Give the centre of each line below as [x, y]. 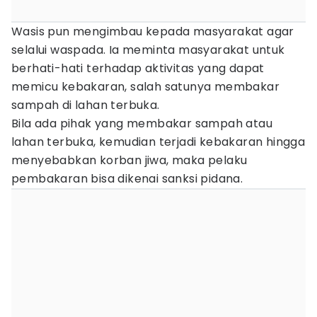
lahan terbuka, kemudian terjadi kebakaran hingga [158, 142]
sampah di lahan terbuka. [86, 105]
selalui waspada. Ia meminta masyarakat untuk [148, 50]
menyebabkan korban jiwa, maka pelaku [129, 160]
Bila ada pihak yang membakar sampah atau [142, 123]
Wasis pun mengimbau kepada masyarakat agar [153, 31]
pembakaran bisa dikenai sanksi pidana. [127, 179]
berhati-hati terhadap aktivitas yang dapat [138, 68]
